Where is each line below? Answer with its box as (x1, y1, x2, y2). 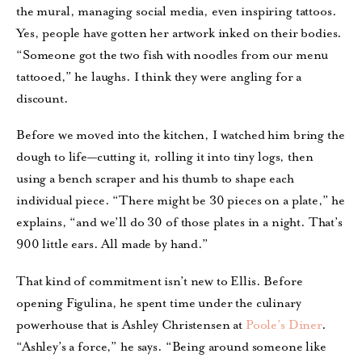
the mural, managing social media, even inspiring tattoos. (16, 2, 337, 19)
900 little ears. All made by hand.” (16, 236, 208, 253)
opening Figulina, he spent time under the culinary (16, 295, 301, 312)
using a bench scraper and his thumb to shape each (16, 170, 294, 187)
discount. (16, 90, 69, 107)
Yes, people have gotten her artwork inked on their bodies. (16, 24, 343, 41)
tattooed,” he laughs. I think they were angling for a (16, 68, 302, 85)
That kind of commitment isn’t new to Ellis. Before (16, 273, 303, 290)
